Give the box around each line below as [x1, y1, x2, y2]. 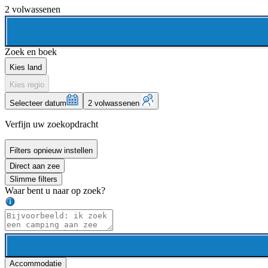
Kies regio [10, 80, 44, 90]
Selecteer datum [10, 99, 66, 108]
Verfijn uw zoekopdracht [5, 119, 98, 130]
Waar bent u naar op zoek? [5, 185, 105, 196]
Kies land [10, 63, 42, 72]
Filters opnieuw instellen [10, 146, 93, 156]
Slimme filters [10, 175, 57, 184]
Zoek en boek [5, 47, 57, 57]
